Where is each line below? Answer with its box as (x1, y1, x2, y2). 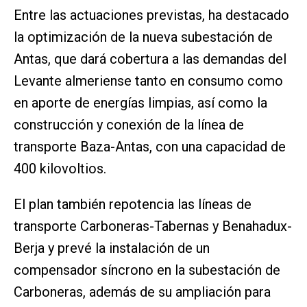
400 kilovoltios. (14, 160, 106, 177)
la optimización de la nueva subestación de (14, 29, 273, 46)
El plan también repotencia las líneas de (14, 196, 251, 213)
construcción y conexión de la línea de (14, 116, 244, 134)
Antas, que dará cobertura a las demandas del (14, 51, 286, 68)
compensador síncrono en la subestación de (14, 262, 280, 279)
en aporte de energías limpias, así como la (14, 95, 267, 112)
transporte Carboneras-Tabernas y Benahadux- (14, 218, 292, 235)
